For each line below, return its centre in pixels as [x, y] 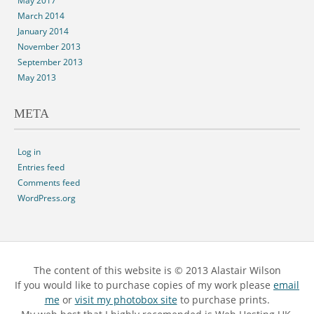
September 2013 [50, 62]
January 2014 [43, 31]
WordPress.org [47, 198]
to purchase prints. [223, 300]
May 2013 [37, 77]
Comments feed [49, 183]
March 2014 [41, 16]
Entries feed [41, 167]
